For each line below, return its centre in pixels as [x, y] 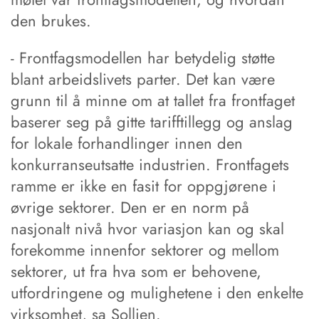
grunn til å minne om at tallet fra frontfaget [153, 101]
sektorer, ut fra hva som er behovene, [136, 272]
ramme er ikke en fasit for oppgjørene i [143, 186]
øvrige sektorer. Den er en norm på [130, 208]
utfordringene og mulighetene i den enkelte [157, 293]
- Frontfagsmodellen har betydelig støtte [143, 58]
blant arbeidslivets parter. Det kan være [143, 79]
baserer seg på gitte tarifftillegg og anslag [152, 122]
